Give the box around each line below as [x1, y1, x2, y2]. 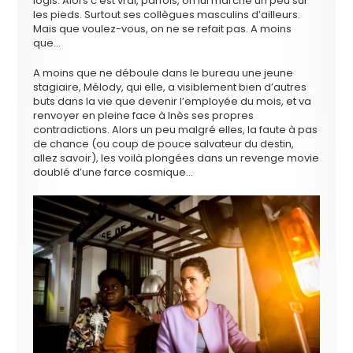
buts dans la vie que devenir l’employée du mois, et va [33, 93, 312, 109]
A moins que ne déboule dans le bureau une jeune [33, 65, 294, 80]
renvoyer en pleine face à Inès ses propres [33, 107, 255, 123]
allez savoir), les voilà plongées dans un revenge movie [33, 150, 320, 165]
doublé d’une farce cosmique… [33, 164, 194, 180]
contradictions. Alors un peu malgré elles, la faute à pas [33, 121, 318, 137]
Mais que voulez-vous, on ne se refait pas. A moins [33, 20, 292, 36]
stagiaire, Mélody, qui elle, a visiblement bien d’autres [33, 79, 307, 95]
